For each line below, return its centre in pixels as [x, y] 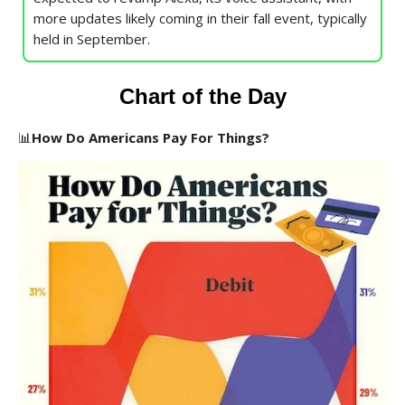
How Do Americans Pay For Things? [151, 137]
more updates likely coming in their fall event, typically [200, 18]
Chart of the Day [202, 96]
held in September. [92, 38]
